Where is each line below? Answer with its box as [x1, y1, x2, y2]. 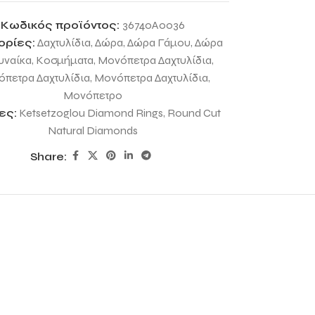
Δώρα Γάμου [127, 36, 191, 49]
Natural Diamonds [48, 124, 139, 137]
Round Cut [167, 106, 221, 120]
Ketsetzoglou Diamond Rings [19, 106, 164, 120]
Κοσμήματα [36, 53, 94, 67]
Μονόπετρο [63, 89, 123, 102]
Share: [30, 149, 67, 163]
